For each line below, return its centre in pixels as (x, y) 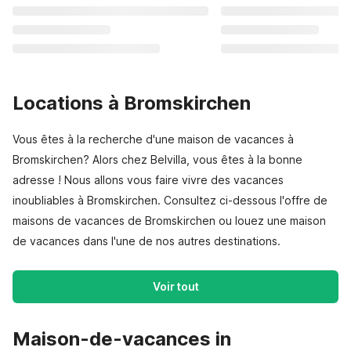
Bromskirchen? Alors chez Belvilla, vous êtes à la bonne (157, 159)
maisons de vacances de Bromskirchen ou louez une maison (169, 221)
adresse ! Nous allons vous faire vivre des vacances (148, 180)
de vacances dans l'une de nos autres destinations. (147, 241)
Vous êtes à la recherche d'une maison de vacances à (153, 139)
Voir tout (175, 286)
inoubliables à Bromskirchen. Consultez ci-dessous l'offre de (170, 200)
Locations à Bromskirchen (132, 103)
